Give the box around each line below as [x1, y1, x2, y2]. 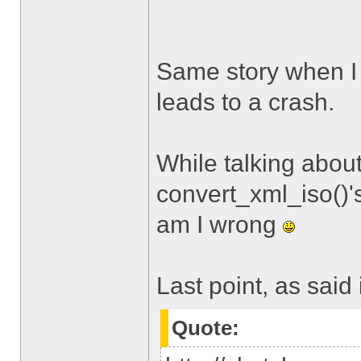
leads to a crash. [156, 89, 334, 115]
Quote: [172, 317, 239, 339]
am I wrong [156, 211, 283, 238]
